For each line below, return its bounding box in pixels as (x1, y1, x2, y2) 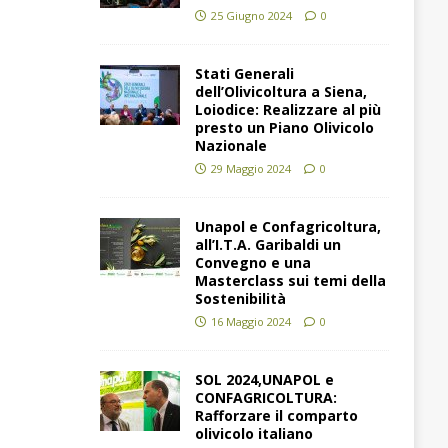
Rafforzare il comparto (194, 406, 358, 426)
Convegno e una (194, 253, 311, 273)
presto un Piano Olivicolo (194, 118, 374, 138)
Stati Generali (194, 64, 294, 84)
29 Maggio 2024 (210, 161, 291, 177)
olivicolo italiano (194, 424, 313, 444)
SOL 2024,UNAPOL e (194, 370, 334, 390)
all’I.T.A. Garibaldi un (194, 235, 341, 255)
